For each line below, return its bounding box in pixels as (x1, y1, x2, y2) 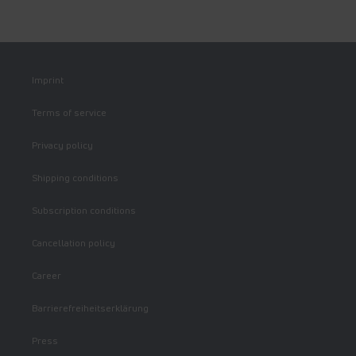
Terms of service (32, 106, 106, 120)
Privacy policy (32, 138, 93, 153)
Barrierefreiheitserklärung (32, 301, 149, 315)
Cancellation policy (32, 236, 115, 250)
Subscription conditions (32, 203, 136, 218)
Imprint (32, 73, 64, 87)
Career (32, 269, 61, 283)
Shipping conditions (32, 171, 118, 185)
